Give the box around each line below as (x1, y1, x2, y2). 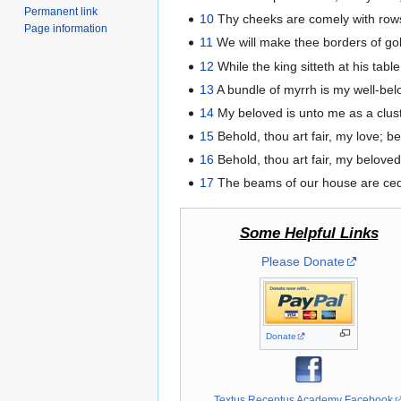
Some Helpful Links (239, 224, 379, 242)
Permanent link (24, 4, 98, 18)
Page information (24, 21, 108, 35)
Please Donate (260, 253, 345, 269)
